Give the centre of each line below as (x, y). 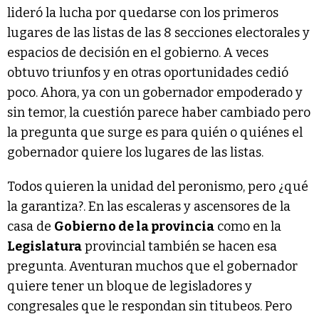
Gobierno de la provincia (134, 226)
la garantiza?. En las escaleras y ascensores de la (149, 206)
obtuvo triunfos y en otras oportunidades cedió (148, 72)
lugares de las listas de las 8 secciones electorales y (158, 32)
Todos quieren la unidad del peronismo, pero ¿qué (158, 186)
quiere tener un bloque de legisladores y (130, 286)
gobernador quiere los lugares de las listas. (135, 152)
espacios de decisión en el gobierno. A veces (138, 52)
